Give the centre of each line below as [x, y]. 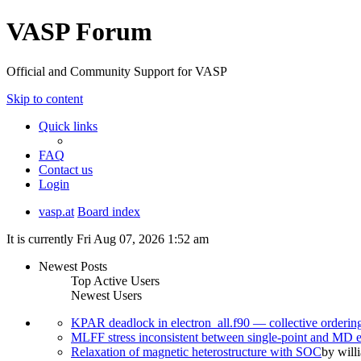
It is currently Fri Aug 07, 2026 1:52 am [108, 239]
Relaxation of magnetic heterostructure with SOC [196, 351]
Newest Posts [73, 266]
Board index [109, 211]
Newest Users [106, 295]
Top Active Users [115, 280]
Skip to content [45, 98]
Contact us [66, 169]
